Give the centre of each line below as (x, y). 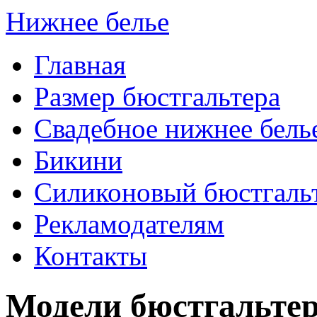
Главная (80, 65)
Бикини (78, 160)
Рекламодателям (129, 224)
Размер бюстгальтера (157, 97)
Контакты (91, 256)
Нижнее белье (87, 22)
